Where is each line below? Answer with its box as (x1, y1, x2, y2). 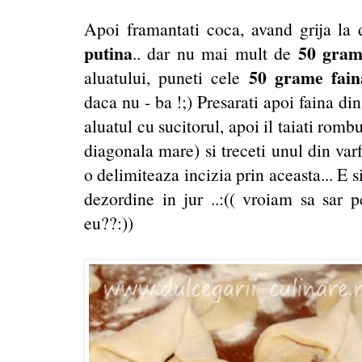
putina (84, 40, 133, 65)
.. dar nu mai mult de (133, 40, 298, 65)
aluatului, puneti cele (84, 65, 250, 89)
